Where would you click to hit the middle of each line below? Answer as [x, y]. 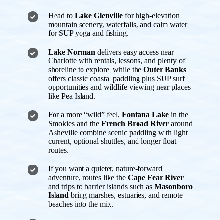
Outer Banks [165, 70]
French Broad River [135, 124]
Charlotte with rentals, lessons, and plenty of [117, 61]
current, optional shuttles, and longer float [112, 141]
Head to [61, 16]
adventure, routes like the [88, 178]
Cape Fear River [156, 178]
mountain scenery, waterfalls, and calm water [118, 25]
